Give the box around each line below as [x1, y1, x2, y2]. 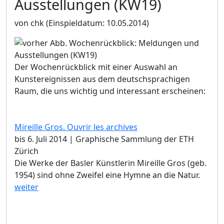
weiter [14, 181, 38, 192]
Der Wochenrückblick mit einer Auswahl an [14, 61, 177, 72]
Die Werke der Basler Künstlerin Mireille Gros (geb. [14, 157, 206, 168]
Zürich [14, 145, 38, 156]
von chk [14, 17, 44, 28]
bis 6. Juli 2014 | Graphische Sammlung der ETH [14, 133, 194, 144]
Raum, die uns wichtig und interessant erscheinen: [14, 85, 205, 96]
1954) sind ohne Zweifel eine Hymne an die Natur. [14, 169, 200, 180]
